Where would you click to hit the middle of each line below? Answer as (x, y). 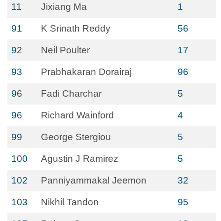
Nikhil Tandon (70, 202)
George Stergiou (76, 137)
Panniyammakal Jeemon (94, 180)
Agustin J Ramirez (80, 159)
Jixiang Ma (64, 7)
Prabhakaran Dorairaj (86, 72)
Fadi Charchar (71, 93)
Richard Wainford (77, 115)
